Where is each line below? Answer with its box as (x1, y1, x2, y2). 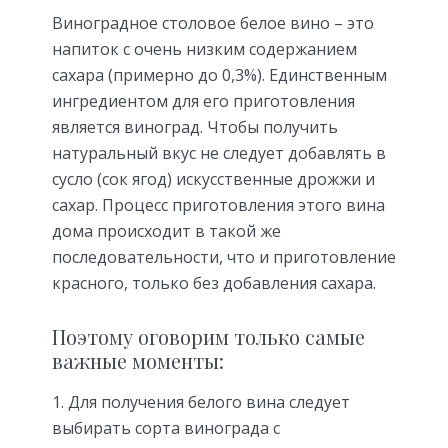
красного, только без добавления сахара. (52, 271, 376, 294)
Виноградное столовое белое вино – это (52, 11, 374, 34)
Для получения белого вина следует (68, 391, 350, 414)
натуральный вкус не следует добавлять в (52, 141, 386, 164)
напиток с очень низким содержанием (52, 37, 357, 60)
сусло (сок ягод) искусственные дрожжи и (52, 167, 375, 190)
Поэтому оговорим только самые (52, 322, 365, 350)
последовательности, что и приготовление (52, 245, 396, 268)
